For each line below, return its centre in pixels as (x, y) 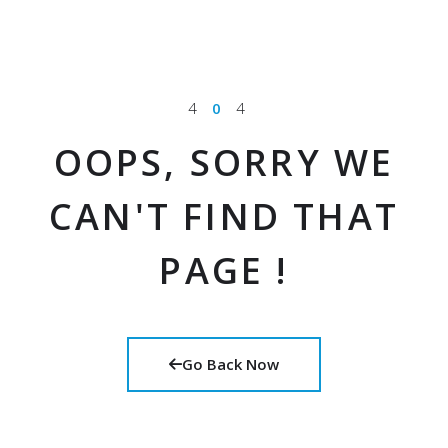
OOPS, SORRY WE (224, 162)
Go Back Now (230, 363)
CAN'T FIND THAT (223, 216)
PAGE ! (224, 270)
